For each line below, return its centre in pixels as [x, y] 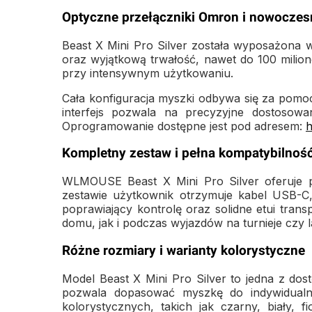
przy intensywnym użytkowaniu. [148, 73]
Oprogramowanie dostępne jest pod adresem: [184, 126]
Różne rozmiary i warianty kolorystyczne [184, 250]
